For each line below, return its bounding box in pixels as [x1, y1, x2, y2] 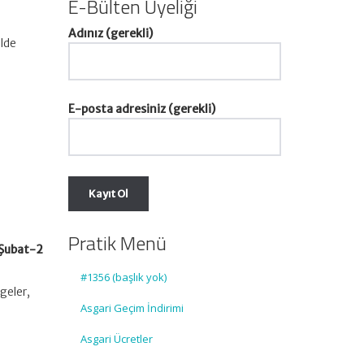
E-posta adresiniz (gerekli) [67, 102, 215, 116]
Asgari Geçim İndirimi [80, 301, 184, 315]
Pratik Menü [67, 228, 167, 258]
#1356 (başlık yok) [80, 270, 167, 284]
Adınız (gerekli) [67, 26, 153, 41]
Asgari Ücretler [80, 331, 153, 346]
